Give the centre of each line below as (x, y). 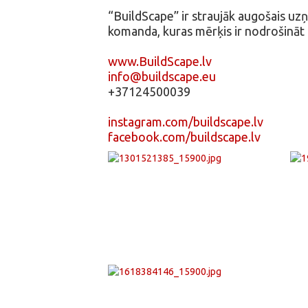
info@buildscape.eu (162, 76)
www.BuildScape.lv (160, 61)
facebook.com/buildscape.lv (184, 137)
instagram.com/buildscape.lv (186, 122)
